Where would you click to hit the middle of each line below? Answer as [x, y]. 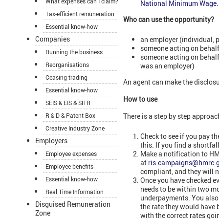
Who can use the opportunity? [169, 20]
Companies [53, 39]
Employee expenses [71, 154]
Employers [51, 141]
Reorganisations [67, 65]
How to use [140, 99]
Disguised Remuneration [73, 204]
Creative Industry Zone [75, 128]
